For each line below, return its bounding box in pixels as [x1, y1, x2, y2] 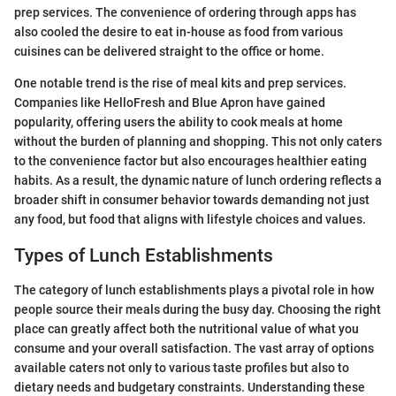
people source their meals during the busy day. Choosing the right [14, 301, 381, 316]
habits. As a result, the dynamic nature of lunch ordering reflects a [14, 173, 382, 188]
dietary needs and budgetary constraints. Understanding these [14, 379, 365, 394]
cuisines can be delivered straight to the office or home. [14, 44, 324, 59]
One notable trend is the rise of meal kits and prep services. [14, 76, 346, 91]
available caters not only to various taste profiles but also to [14, 360, 349, 375]
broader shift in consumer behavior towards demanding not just [14, 193, 369, 208]
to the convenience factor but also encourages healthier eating [14, 154, 367, 169]
